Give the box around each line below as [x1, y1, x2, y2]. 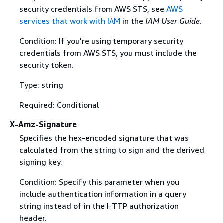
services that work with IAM [19, 15, 120, 26]
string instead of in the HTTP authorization [19, 200, 179, 211]
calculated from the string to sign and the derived [19, 144, 204, 155]
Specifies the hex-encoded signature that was [19, 132, 189, 143]
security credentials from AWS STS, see [19, 3, 166, 14]
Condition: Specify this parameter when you [19, 176, 179, 187]
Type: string [19, 79, 63, 90]
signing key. [19, 156, 62, 167]
